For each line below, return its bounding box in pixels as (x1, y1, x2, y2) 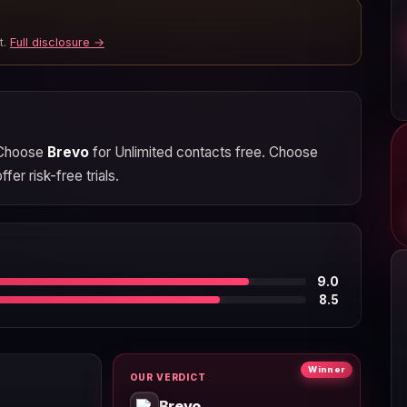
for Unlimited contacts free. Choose (88, 143, 318, 161)
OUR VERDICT (129, 371, 206, 382)
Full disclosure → (10, 35, 104, 50)
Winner (308, 363, 346, 374)
